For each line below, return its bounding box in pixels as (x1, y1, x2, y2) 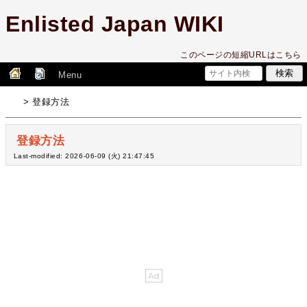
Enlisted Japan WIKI (5, 12, 224, 37)
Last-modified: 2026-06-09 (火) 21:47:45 (13, 152, 155, 160)
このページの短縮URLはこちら (180, 50, 302, 60)
